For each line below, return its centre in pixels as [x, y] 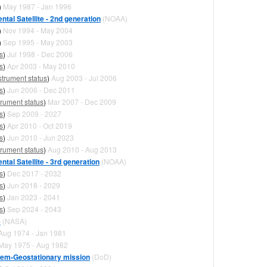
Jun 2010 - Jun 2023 [40, 137]
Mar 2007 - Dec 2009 [82, 101]
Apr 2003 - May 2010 [41, 66]
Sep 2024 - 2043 [34, 209]
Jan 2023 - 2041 [33, 197]
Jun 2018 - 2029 [33, 185]
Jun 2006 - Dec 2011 [41, 89]
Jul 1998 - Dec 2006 [40, 54]
